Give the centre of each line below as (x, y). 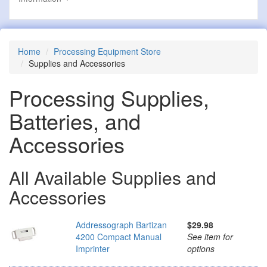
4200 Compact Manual (119, 236)
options (201, 248)
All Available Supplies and (113, 177)
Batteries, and (75, 120)
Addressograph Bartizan (121, 224)
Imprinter (93, 248)
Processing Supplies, (109, 97)
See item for (210, 236)
